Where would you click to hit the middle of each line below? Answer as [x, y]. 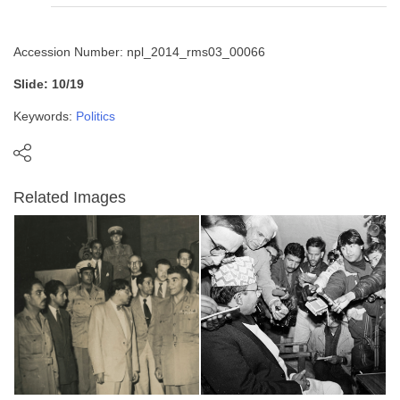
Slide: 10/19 [49, 84]
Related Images [70, 198]
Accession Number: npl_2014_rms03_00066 [139, 52]
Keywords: [45, 117]
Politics [96, 117]
